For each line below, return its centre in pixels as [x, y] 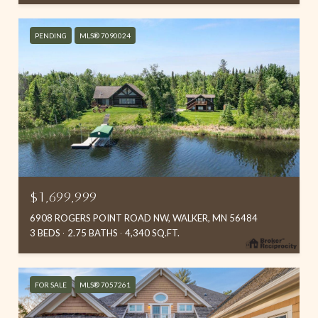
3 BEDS [45, 232]
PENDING [51, 35]
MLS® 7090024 [105, 35]
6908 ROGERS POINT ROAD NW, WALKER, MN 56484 [144, 218]
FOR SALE [51, 284]
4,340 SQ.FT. [152, 232]
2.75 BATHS [93, 232]
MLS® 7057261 [105, 284]
